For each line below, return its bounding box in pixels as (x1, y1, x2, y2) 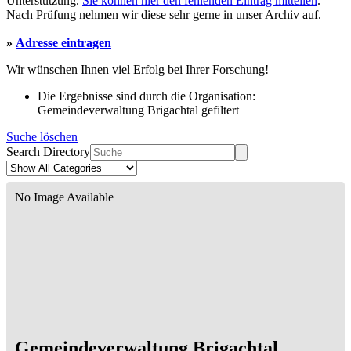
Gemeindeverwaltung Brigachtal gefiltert (38, 103, 239, 118)
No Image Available (15, 190, 114, 204)
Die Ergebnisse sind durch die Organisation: (38, 89, 255, 103)
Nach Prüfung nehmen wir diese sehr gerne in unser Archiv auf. (6, 8, 321, 22)
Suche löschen (6, 130, 78, 144)
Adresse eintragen (16, 36, 111, 50)
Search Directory (6, 145, 90, 159)
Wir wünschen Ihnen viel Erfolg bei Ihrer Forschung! (6, 63, 269, 77)
